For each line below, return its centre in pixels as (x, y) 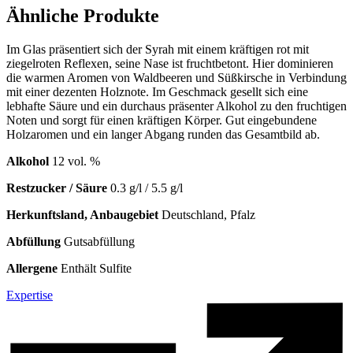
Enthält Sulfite (95, 268)
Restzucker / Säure (57, 188)
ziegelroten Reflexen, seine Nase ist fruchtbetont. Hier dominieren (170, 63)
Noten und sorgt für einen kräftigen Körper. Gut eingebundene (162, 120)
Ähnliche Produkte (83, 15)
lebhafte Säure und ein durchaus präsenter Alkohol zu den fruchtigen (176, 106)
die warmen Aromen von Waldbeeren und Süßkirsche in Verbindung (176, 77)
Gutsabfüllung (98, 241)
